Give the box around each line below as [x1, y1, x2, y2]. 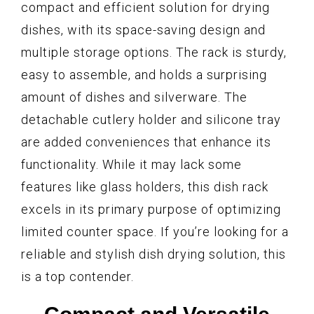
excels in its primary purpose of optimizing [21, 201, 281, 217]
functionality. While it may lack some [21, 156, 242, 172]
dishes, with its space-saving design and [21, 22, 266, 37]
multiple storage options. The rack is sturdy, [21, 44, 287, 60]
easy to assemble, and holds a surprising [21, 67, 267, 82]
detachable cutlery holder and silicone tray [21, 111, 281, 127]
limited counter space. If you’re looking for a [21, 224, 289, 239]
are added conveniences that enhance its [21, 134, 271, 149]
